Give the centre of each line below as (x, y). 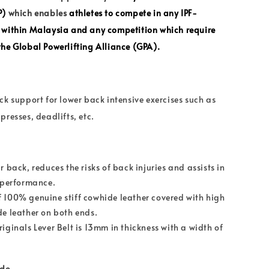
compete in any (148, 13)
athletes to (91, 13)
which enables (38, 13)
